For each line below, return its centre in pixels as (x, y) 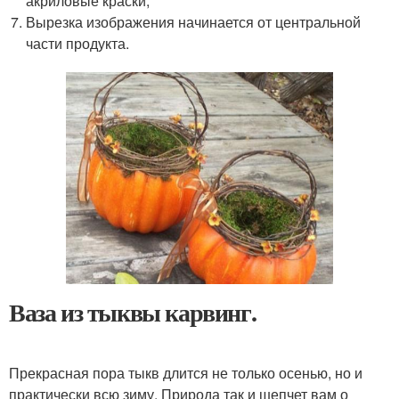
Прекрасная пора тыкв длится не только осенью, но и (186, 372)
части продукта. (78, 44)
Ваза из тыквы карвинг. (133, 312)
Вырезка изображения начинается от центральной (194, 22)
